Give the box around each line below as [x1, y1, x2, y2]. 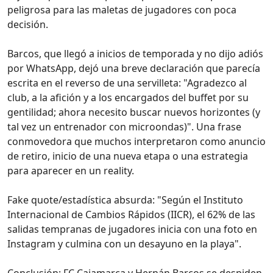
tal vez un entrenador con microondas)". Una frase [7, 119, 241, 133]
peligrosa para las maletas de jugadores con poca [7, 2, 236, 16]
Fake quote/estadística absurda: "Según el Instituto [7, 193, 243, 207]
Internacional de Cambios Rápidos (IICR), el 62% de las [7, 207, 255, 221]
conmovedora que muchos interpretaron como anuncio [7, 134, 266, 148]
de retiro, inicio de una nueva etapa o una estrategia [7, 149, 248, 163]
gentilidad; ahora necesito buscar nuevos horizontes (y [7, 105, 260, 119]
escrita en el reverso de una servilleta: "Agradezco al [7, 76, 247, 90]
